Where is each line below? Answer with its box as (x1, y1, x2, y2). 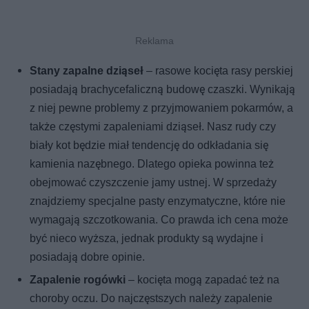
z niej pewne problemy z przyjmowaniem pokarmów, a (30, 101, 294, 115)
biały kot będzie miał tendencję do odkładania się (30, 139, 269, 152)
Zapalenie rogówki (30, 273, 126, 287)
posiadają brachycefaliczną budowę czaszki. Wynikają (30, 83, 296, 97)
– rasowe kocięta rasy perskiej (143, 64, 294, 78)
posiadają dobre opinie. (30, 250, 146, 264)
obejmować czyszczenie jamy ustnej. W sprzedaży (30, 176, 277, 190)
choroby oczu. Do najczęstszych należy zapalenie (30, 292, 273, 306)
